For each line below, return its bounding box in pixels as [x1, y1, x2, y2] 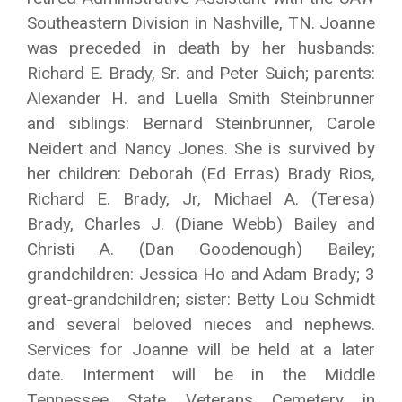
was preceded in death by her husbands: [27, 38, 375, 58]
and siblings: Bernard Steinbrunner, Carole [27, 113, 375, 134]
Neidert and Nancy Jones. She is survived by [27, 138, 375, 159]
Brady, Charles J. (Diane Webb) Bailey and [27, 214, 375, 234]
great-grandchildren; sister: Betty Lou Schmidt [27, 289, 375, 310]
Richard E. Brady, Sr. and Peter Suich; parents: [27, 63, 375, 83]
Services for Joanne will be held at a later [27, 339, 375, 360]
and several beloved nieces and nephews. [27, 314, 375, 335]
